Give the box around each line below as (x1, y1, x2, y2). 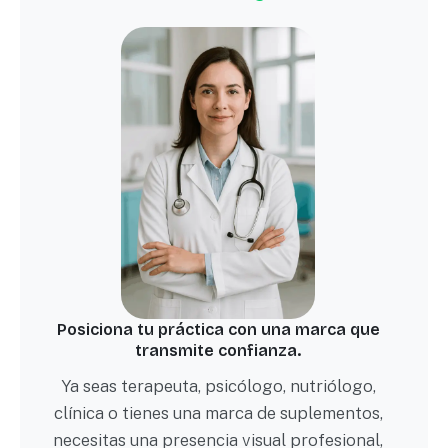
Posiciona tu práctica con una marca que (56, 320, 380, 340)
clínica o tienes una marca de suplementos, (53, 403, 383, 424)
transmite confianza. (135, 341, 301, 361)
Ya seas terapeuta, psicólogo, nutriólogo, (60, 376, 376, 397)
